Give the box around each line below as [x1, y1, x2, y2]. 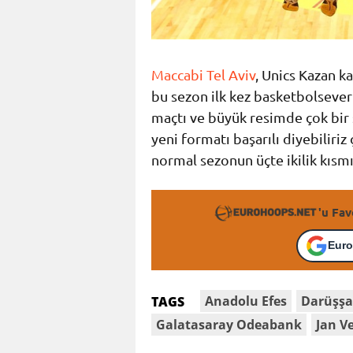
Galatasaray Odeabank [156, 315, 303, 333]
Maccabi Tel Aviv [151, 65, 255, 83]
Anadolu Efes [205, 292, 288, 310]
